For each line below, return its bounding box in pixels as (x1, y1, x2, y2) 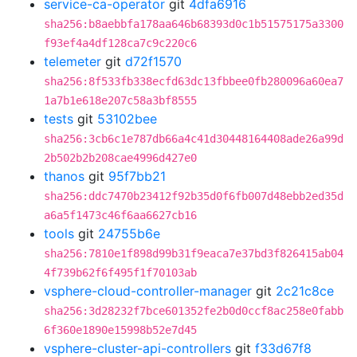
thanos (44, 168, 84, 184)
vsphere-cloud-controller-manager (44, 283, 252, 299)
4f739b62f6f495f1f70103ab (44, 266, 197, 279)
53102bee (97, 111, 157, 127)
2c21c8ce (276, 283, 334, 299)
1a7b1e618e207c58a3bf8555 (44, 94, 197, 107)
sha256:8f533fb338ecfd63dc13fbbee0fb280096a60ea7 (44, 75, 343, 88)
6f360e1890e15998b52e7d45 (44, 324, 197, 336)
